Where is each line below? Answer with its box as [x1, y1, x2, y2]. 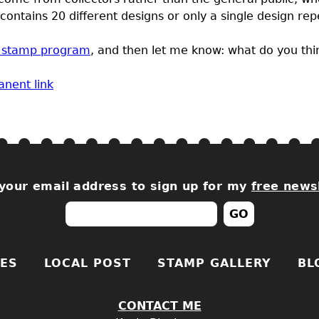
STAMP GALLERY [157, 256, 271, 270]
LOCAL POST [44, 256, 131, 270]
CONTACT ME [117, 299, 202, 313]
